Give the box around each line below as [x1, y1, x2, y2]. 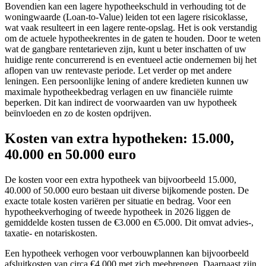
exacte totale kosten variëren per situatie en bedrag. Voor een [5, 195, 231, 206]
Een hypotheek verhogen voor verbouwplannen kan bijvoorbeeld [5, 248, 249, 258]
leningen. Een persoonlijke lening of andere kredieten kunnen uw [5, 76, 249, 87]
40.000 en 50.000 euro [5, 146, 136, 162]
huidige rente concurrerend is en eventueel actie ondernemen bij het [5, 55, 256, 65]
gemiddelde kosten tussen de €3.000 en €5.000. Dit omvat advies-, [5, 217, 254, 227]
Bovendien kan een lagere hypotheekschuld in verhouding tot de [5, 1, 246, 12]
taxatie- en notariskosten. [5, 227, 97, 238]
